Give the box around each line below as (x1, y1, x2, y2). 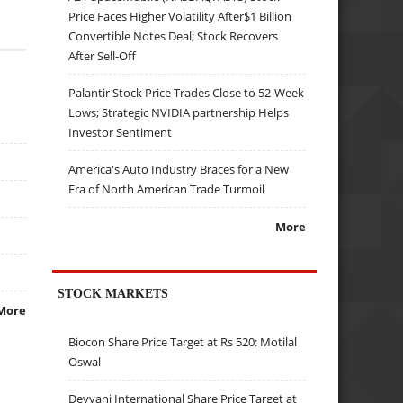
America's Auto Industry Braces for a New (68, 160, 290, 177)
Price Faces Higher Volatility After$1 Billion (68, 7, 292, 24)
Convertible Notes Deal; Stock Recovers (68, 27, 279, 44)
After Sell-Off (68, 47, 137, 64)
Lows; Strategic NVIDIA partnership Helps (68, 103, 290, 121)
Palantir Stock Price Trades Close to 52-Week (68, 84, 305, 101)
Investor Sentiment (68, 123, 173, 140)
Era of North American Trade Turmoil (68, 180, 265, 197)
